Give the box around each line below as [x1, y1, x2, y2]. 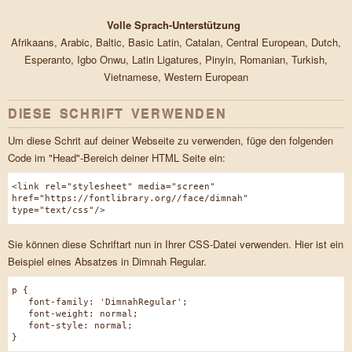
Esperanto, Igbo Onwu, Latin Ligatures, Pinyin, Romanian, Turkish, [24, 52, 328, 68]
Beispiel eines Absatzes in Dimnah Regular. [8, 254, 207, 269]
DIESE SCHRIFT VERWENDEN [8, 104, 227, 123]
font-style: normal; [12, 321, 133, 332]
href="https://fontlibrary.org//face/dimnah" [12, 193, 248, 204]
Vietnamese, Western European [104, 69, 248, 85]
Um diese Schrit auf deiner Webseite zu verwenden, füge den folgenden [8, 133, 333, 148]
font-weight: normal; [12, 309, 138, 320]
